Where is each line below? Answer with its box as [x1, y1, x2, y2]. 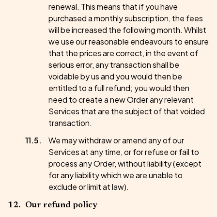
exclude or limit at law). [48, 182, 129, 192]
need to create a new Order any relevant [48, 94, 194, 105]
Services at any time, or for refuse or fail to [48, 147, 199, 157]
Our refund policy [25, 201, 97, 210]
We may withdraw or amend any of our [48, 135, 184, 145]
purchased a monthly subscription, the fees [48, 13, 203, 23]
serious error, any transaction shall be [48, 60, 179, 70]
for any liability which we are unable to [48, 170, 183, 180]
